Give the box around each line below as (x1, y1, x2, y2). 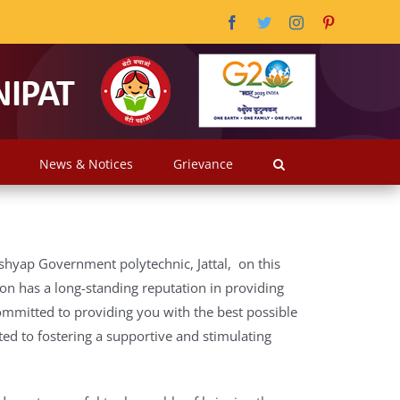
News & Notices (39, 154, 133, 172)
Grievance (173, 154, 233, 172)
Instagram (303, 13, 358, 29)
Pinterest (335, 13, 383, 29)
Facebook (238, 13, 294, 29)
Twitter (271, 13, 311, 29)
